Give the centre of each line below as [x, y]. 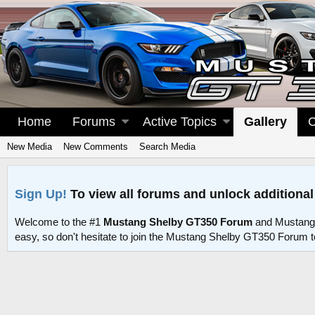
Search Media [167, 147]
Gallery [266, 122]
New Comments [96, 147]
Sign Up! [41, 194]
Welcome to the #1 [59, 222]
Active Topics [180, 122]
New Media [30, 147]
